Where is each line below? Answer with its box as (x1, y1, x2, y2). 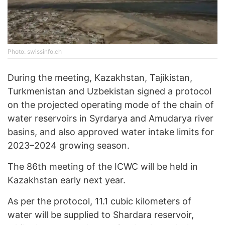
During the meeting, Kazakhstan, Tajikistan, (8, 72, 192, 83)
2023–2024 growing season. (8, 140, 130, 151)
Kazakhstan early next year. (8, 175, 126, 186)
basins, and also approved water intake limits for (8, 127, 214, 138)
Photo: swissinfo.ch (8, 48, 62, 56)
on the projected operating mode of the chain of (8, 99, 214, 110)
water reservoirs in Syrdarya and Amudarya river (8, 113, 213, 124)
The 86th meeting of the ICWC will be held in (8, 161, 198, 172)
